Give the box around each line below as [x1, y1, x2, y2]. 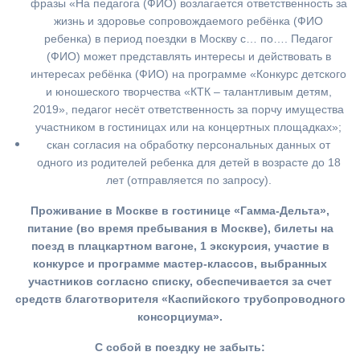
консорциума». [137, 310, 223, 324]
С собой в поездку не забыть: [95, 341, 265, 354]
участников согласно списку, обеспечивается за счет [28, 275, 332, 288]
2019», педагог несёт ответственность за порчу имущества [33, 103, 344, 117]
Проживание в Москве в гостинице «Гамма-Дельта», [31, 204, 329, 218]
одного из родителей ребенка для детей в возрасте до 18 [36, 156, 341, 170]
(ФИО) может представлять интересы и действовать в [46, 50, 331, 63]
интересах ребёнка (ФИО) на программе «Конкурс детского [31, 67, 346, 81]
